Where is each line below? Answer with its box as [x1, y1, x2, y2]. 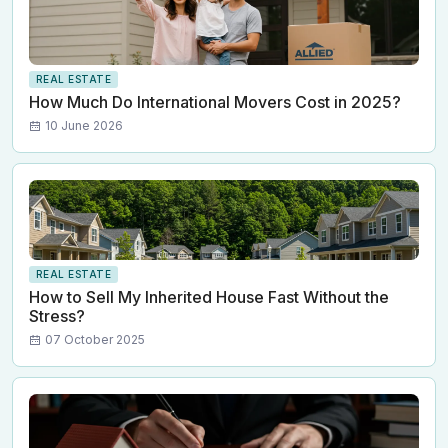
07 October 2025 [45, 332, 145, 348]
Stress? [29, 306, 85, 327]
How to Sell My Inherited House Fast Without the [29, 287, 389, 308]
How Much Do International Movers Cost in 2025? [29, 92, 401, 113]
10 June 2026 [45, 118, 123, 134]
